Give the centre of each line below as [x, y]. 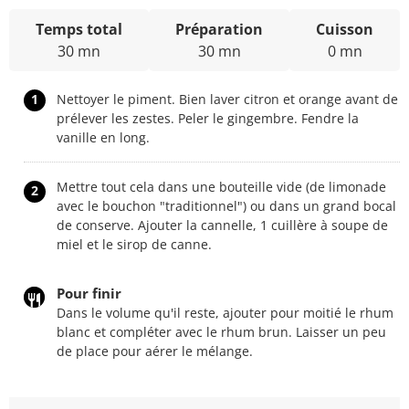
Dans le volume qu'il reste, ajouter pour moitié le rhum [225, 312]
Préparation [219, 29]
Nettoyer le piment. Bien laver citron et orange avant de [227, 99]
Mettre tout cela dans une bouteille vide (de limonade [221, 186]
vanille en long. [103, 137]
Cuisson [345, 29]
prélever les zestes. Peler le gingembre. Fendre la [208, 118]
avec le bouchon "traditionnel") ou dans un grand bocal [226, 205]
